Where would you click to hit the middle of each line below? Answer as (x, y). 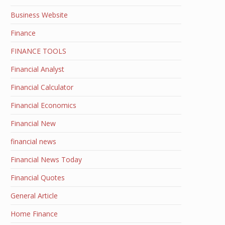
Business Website (39, 15)
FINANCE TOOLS (38, 51)
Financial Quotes (38, 178)
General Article (34, 196)
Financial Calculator (42, 87)
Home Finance (34, 214)
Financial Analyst (37, 69)
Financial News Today (46, 159)
